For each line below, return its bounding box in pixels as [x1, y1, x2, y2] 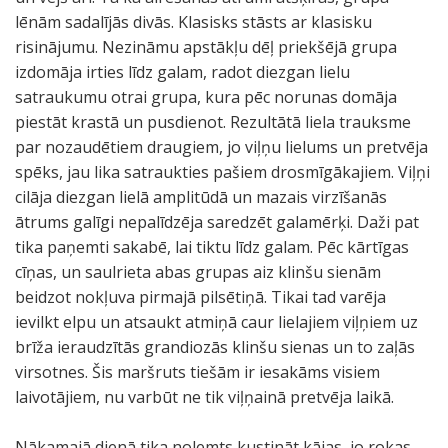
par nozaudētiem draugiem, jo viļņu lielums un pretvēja [15, 136, 428, 158]
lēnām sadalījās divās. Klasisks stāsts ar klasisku [15, 11, 372, 33]
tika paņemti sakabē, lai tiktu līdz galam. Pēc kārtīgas [15, 236, 409, 258]
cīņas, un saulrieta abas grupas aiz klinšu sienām [15, 261, 381, 283]
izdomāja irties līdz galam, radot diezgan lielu [15, 61, 350, 83]
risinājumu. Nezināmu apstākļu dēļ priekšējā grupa [15, 36, 397, 58]
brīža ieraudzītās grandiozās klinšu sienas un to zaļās [15, 336, 415, 358]
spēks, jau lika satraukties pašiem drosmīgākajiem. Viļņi [15, 161, 430, 183]
